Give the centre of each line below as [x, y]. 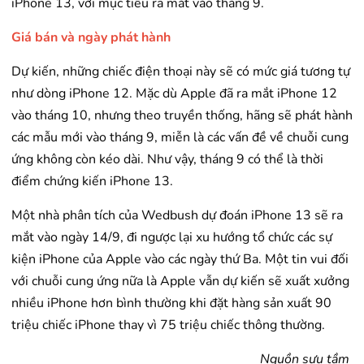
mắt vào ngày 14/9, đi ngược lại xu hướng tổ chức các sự [172, 238]
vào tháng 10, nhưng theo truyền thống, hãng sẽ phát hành [182, 116]
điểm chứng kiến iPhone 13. [92, 182]
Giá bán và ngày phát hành [91, 38]
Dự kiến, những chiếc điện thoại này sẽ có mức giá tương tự [181, 72]
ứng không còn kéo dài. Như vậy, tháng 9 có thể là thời [167, 160]
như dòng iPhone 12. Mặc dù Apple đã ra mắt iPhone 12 [174, 94]
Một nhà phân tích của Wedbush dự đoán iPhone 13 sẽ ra [177, 216]
